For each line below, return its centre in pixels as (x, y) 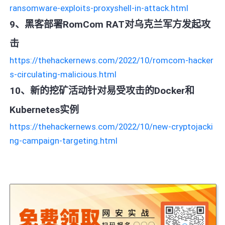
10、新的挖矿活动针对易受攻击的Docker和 (102, 90)
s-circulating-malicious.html (63, 74)
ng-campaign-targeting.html (64, 140)
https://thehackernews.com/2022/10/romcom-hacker (112, 60)
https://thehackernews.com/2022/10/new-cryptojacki (111, 126)
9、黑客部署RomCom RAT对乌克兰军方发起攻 (110, 24)
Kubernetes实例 (44, 109)
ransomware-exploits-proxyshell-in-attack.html (99, 8)
